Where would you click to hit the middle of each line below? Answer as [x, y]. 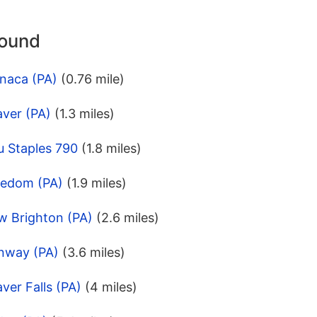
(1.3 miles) [85, 114]
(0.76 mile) [93, 79]
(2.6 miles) [128, 218]
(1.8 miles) [111, 149]
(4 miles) [111, 287]
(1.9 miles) [97, 183]
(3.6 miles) [94, 253]
